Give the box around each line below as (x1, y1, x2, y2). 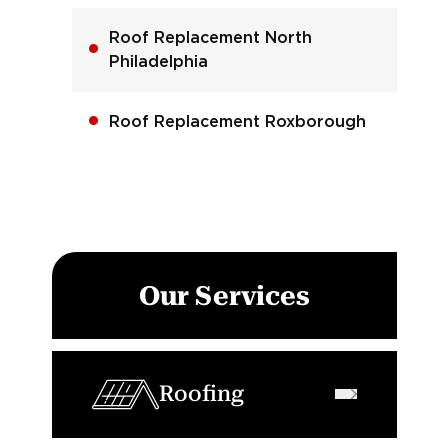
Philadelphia (108, 53, 208, 70)
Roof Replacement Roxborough (108, 113, 366, 130)
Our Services (138, 279, 310, 311)
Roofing (158, 381, 244, 407)
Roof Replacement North (108, 29, 312, 46)
